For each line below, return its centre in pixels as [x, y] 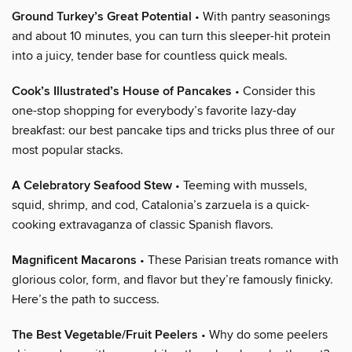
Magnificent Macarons [74, 260]
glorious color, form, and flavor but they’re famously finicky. [172, 279]
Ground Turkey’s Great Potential [102, 16]
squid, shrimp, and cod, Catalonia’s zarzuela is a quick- [161, 205]
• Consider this [273, 91]
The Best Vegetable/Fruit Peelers [105, 335]
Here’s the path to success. [86, 299]
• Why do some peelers [263, 334]
